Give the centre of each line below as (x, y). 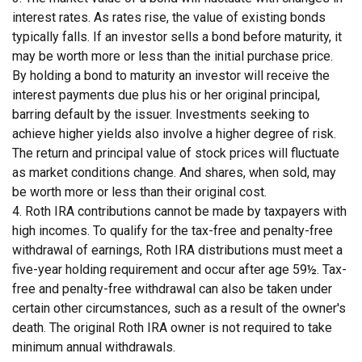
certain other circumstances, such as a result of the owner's (179, 309)
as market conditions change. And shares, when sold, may (174, 173)
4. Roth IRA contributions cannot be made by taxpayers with (179, 212)
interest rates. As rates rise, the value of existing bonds (169, 18)
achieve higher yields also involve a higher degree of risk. (174, 134)
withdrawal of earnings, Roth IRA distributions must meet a (177, 250)
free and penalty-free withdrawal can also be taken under (172, 289)
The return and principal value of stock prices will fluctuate (176, 154)
